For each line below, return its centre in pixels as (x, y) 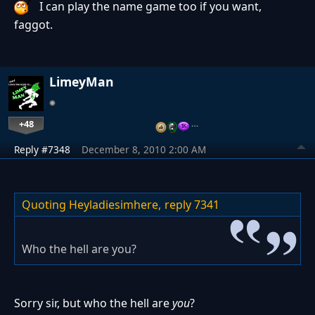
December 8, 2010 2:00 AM (144, 149)
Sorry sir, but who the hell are (93, 303)
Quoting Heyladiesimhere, (91, 204)
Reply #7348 (42, 149)
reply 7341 (192, 204)
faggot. (33, 24)
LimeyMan (82, 81)
